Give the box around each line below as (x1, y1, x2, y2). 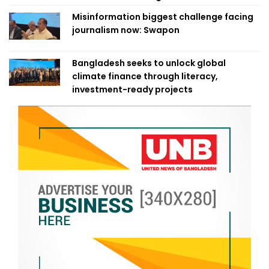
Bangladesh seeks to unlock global (72, 57, 226, 70)
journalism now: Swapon (72, 24, 180, 37)
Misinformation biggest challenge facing (72, 11, 253, 23)
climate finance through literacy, (72, 70, 218, 83)
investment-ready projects (72, 83, 193, 96)
